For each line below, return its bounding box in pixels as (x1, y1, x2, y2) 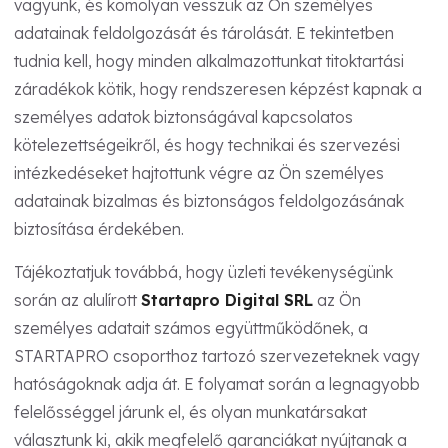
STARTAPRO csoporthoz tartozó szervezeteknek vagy (14, 346, 420, 367)
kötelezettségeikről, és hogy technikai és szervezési (14, 134, 400, 155)
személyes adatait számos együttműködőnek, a (14, 318, 368, 339)
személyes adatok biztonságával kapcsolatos (14, 106, 353, 127)
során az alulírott (14, 290, 141, 311)
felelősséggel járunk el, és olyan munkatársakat (14, 402, 367, 423)
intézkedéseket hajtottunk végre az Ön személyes (14, 162, 384, 183)
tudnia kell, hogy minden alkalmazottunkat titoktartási (14, 50, 404, 71)
